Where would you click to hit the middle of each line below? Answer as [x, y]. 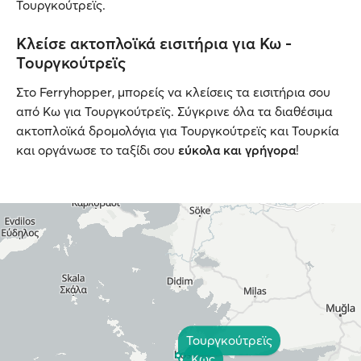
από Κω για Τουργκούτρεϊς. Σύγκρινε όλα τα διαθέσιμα [174, 111]
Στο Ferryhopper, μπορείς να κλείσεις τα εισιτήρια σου [173, 92]
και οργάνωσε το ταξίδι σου [97, 150]
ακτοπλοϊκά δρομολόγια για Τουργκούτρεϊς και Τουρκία [178, 131]
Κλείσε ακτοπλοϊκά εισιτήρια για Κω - [154, 43]
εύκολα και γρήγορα [237, 150]
